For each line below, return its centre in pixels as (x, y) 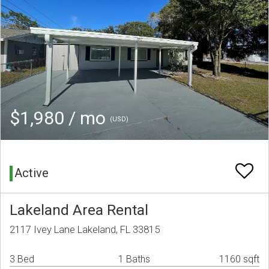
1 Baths (134, 259)
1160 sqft (239, 259)
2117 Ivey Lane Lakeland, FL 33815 (85, 230)
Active (32, 173)
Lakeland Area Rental (79, 210)
